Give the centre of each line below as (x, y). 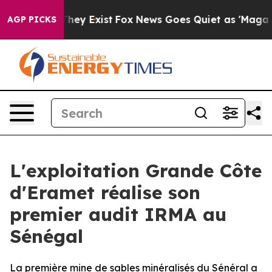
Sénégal (46, 236)
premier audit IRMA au (118, 214)
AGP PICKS (32, 19)
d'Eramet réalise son (105, 192)
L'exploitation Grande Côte (136, 171)
